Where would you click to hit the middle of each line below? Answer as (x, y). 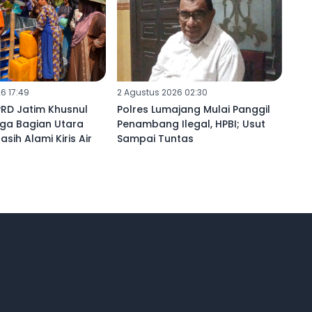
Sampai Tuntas (155, 139)
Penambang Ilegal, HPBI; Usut (191, 124)
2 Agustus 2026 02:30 (162, 93)
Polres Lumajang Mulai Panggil (193, 110)
